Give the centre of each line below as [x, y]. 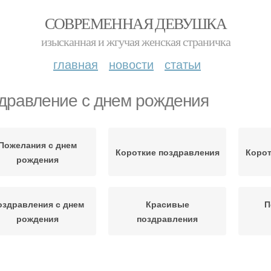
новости [131, 64]
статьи [183, 64]
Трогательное [37, 263]
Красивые [167, 204]
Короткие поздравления [167, 152]
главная [76, 64]
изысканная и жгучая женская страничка [135, 41]
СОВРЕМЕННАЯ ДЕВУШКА [135, 23]
